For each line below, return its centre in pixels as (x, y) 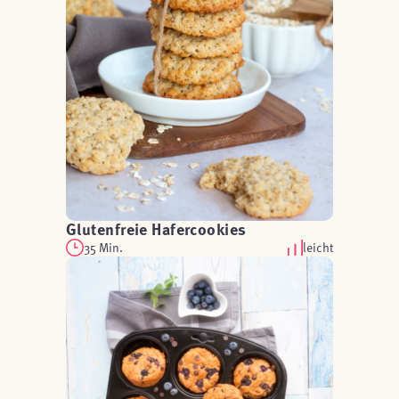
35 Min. (103, 247)
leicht (318, 247)
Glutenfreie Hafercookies (156, 229)
